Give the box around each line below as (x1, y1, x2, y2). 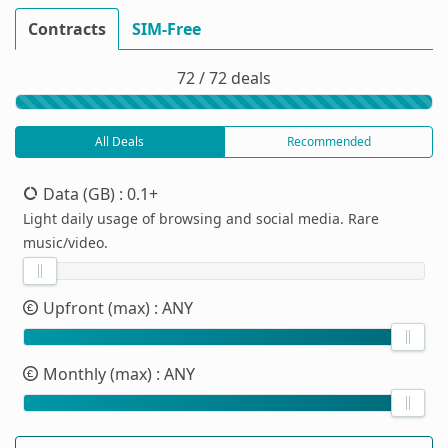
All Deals (95, 133, 144, 151)
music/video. (23, 233, 108, 253)
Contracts (28, 18, 106, 41)
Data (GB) (39, 183, 119, 206)
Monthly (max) (39, 363, 156, 386)
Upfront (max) (39, 297, 154, 320)
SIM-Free (132, 18, 201, 41)
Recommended (286, 133, 371, 151)
